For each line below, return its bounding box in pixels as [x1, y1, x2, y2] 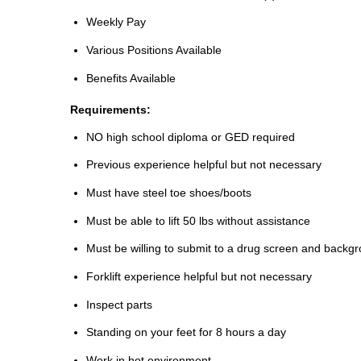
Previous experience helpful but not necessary [86, 158, 322, 172]
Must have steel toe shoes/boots [86, 186, 251, 200]
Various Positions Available [86, 44, 222, 57]
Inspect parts [86, 297, 152, 311]
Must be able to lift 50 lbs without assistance [86, 214, 310, 227]
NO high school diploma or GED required [86, 130, 295, 143]
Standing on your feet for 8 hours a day [86, 326, 286, 339]
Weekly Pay [86, 15, 146, 29]
